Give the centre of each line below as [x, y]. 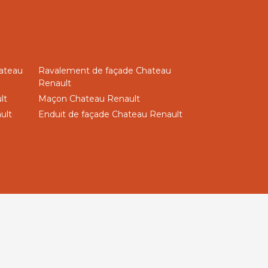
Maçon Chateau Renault [89, 99]
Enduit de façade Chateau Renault [110, 114]
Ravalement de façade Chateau [105, 71]
